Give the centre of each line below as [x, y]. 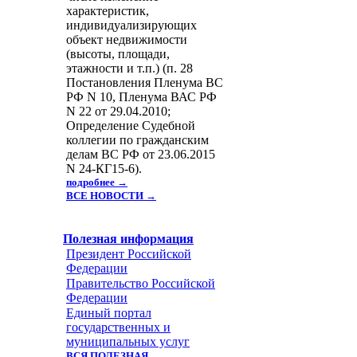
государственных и [118, 327]
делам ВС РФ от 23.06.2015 [141, 154]
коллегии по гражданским [137, 140]
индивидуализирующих [131, 25]
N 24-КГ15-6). [104, 169]
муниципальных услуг [128, 341]
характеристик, [108, 11]
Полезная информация [128, 239]
